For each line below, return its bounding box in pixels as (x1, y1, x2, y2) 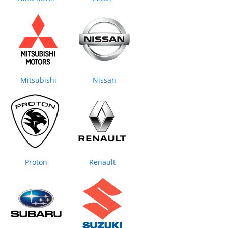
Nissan (93, 75, 116, 85)
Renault (89, 157, 116, 167)
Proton (25, 157, 47, 167)
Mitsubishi (20, 75, 56, 85)
